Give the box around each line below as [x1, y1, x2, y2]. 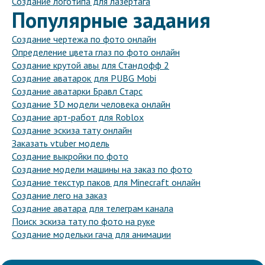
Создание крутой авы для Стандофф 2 [12, 59, 169, 72]
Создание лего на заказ [12, 189, 107, 202]
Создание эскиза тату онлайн [12, 124, 132, 137]
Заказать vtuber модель [12, 137, 109, 150]
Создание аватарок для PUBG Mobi [12, 72, 156, 85]
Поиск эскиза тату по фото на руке [12, 215, 155, 228]
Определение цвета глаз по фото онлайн [12, 46, 180, 59]
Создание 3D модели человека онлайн [12, 98, 170, 111]
